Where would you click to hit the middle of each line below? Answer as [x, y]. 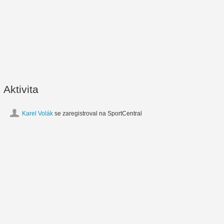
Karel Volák [37, 114]
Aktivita [21, 89]
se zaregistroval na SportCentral [97, 114]
